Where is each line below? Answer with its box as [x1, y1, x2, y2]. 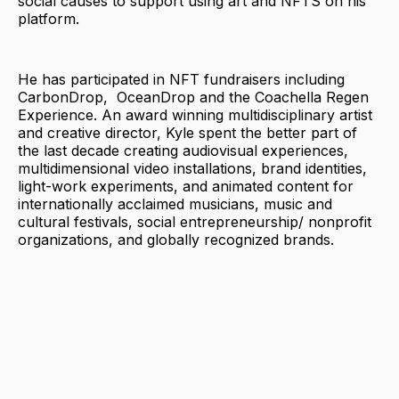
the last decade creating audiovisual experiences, [18, 141, 348, 159]
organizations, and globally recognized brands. [18, 230, 334, 248]
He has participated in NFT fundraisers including [18, 69, 345, 88]
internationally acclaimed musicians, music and [18, 194, 332, 213]
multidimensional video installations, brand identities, [18, 159, 367, 177]
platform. [18, 9, 79, 28]
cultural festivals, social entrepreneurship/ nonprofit [18, 212, 371, 231]
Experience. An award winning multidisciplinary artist [18, 105, 372, 124]
